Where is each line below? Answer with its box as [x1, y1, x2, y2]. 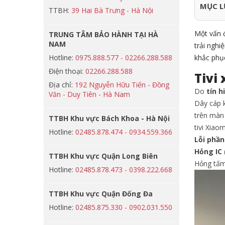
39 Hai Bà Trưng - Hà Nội [71, 6, 153, 15]
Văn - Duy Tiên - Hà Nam [49, 89, 130, 99]
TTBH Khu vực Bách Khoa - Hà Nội [49, 114, 170, 123]
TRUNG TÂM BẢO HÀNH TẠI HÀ [49, 30, 158, 39]
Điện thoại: [49, 66, 85, 76]
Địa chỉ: [49, 80, 75, 89]
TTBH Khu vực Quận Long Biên [49, 151, 158, 161]
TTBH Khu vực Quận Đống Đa [49, 189, 153, 198]
